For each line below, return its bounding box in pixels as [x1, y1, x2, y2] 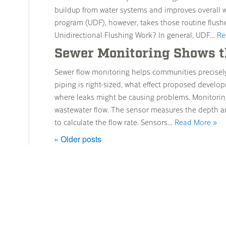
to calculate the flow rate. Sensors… [54, 117, 175, 127]
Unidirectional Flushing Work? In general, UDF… [54, 30, 217, 40]
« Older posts [54, 133, 101, 145]
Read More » [175, 117, 217, 127]
